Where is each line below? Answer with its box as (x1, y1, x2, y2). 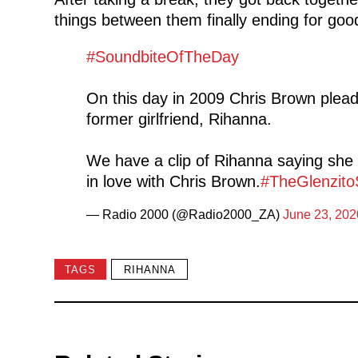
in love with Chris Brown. (86, 173, 261, 191)
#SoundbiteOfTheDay (86, 48, 239, 66)
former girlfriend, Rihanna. (86, 110, 272, 129)
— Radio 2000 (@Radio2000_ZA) (86, 208, 283, 222)
